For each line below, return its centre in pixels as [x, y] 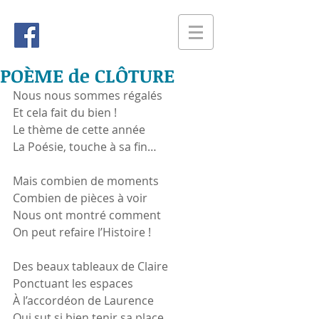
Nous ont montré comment [87, 215]
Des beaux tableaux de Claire [90, 266]
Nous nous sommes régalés [88, 95]
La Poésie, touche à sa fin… [85, 147]
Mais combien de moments [86, 181]
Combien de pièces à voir [80, 198]
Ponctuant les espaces [73, 283]
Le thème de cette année [79, 130]
